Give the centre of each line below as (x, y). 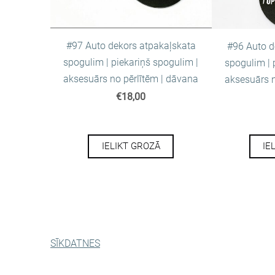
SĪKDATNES (75, 243)
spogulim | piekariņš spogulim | (131, 62)
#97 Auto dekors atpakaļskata (131, 45)
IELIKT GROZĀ (131, 146)
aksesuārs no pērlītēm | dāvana (131, 79)
